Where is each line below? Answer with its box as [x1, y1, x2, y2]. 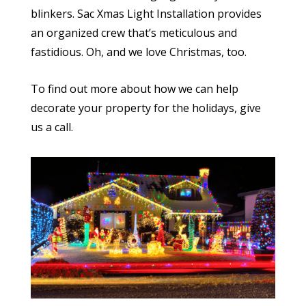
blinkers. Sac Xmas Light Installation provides [30, 6, 262, 22]
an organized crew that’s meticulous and [30, 25, 237, 41]
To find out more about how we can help [30, 81, 238, 97]
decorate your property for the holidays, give [30, 100, 261, 116]
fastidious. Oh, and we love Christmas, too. [30, 44, 247, 60]
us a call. [30, 120, 73, 135]
